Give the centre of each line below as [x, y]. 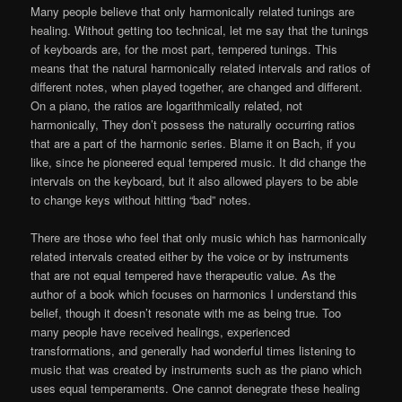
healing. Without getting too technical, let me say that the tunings [200, 30]
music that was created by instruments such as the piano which [197, 369]
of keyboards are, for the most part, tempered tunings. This [184, 48]
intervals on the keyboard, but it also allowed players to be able [195, 180]
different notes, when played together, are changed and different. [197, 86]
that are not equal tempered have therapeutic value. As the [184, 275]
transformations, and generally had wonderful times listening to [193, 350]
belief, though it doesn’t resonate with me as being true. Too [186, 312]
